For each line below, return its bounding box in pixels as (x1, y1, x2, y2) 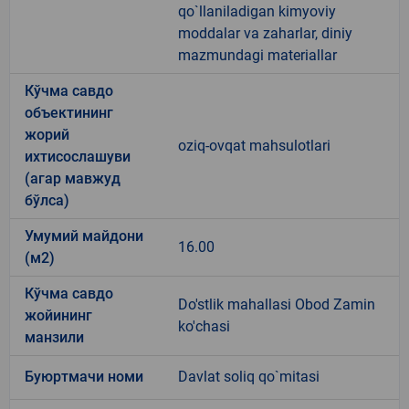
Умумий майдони (25, 226, 143, 245)
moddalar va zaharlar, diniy (178, 24, 352, 42)
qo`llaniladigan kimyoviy (178, 2, 336, 20)
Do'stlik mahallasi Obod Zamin (178, 295, 375, 313)
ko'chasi (178, 317, 230, 335)
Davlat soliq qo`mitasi (178, 367, 320, 385)
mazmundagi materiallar (178, 46, 337, 64)
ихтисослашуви (25, 147, 131, 165)
